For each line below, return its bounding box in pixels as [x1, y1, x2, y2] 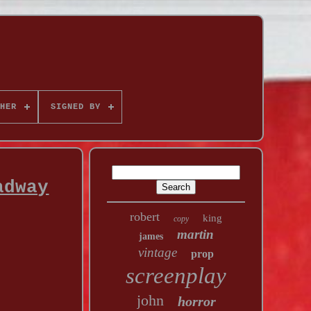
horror [177, 294, 216, 309]
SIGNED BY [50, 102, 101, 112]
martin [176, 227, 214, 242]
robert [130, 210, 160, 224]
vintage [138, 245, 178, 260]
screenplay [126, 263, 227, 288]
